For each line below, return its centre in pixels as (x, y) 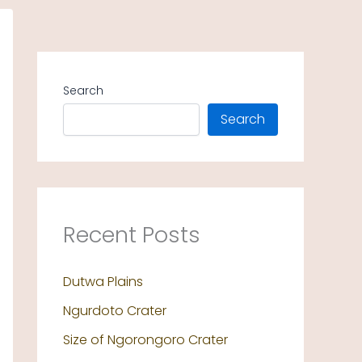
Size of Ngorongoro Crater (145, 340)
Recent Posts (132, 235)
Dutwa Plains (103, 282)
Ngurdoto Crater (115, 311)
